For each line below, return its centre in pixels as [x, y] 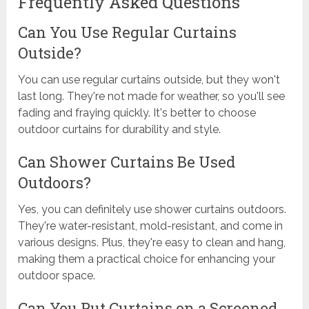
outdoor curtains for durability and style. [120, 130]
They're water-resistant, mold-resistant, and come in [151, 226]
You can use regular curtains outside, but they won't [149, 80]
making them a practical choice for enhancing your [147, 259]
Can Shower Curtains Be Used [127, 162]
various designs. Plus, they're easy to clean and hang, [152, 243]
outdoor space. [57, 276]
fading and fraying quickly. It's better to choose [137, 113]
